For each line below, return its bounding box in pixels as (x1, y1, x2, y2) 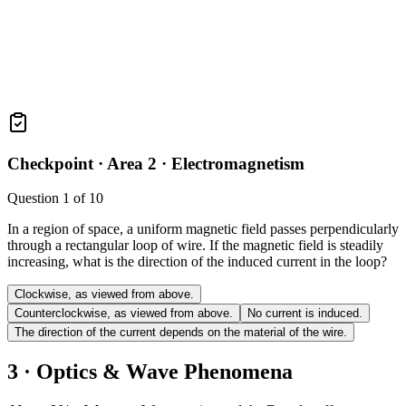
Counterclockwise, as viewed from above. (14, 306, 233, 321)
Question (7, 190, 63, 207)
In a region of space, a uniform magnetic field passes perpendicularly (7, 221, 399, 237)
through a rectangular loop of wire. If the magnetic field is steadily (7, 237, 383, 254)
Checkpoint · (7, 153, 107, 173)
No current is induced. (247, 306, 362, 321)
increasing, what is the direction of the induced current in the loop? (7, 254, 387, 270)
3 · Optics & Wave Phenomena (7, 360, 293, 384)
